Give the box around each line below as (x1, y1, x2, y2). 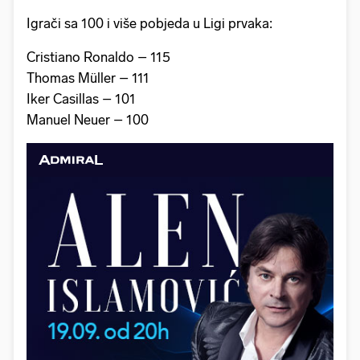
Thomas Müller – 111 (27, 69, 149, 86)
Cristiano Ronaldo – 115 (27, 48, 170, 65)
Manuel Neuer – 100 (27, 111, 149, 128)
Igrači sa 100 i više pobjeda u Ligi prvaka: (27, 14, 272, 31)
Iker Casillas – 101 (27, 90, 136, 107)
